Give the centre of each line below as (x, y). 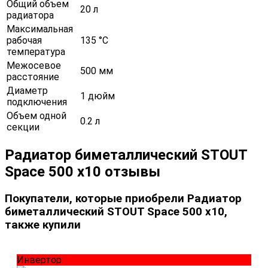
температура (36, 51)
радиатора (30, 15)
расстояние (33, 77)
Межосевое (34, 65)
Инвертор (39, 260)
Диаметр (27, 90)
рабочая (24, 40)
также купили (43, 225)
